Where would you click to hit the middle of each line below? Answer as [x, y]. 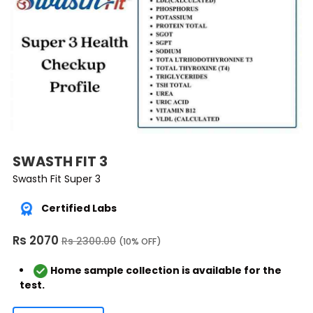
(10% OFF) [140, 242]
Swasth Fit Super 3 [57, 179]
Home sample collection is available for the [166, 271]
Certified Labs [79, 208]
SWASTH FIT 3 [60, 161]
